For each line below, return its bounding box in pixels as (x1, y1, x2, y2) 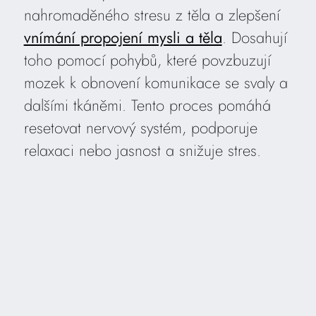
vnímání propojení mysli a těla (23, 26, 222, 49)
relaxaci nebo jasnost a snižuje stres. (23, 139, 261, 162)
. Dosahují (221, 26, 287, 49)
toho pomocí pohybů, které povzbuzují (23, 49, 271, 72)
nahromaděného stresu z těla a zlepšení (23, 4, 280, 27)
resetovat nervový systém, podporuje (23, 116, 257, 140)
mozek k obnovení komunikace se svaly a (23, 71, 288, 95)
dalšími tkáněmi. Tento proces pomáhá (23, 94, 271, 117)
